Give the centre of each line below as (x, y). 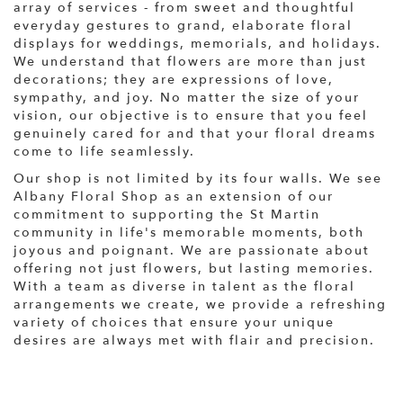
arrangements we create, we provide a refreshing (200, 304)
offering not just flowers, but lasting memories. (194, 268)
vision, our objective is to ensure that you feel (191, 115)
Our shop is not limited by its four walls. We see (198, 178)
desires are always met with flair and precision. (194, 340)
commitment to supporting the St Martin (167, 214)
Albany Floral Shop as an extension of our (174, 196)
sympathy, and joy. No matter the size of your (187, 97)
